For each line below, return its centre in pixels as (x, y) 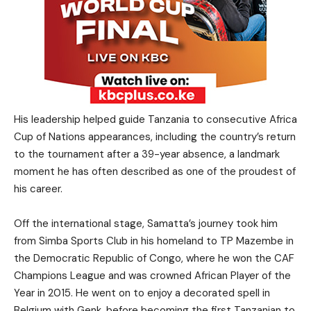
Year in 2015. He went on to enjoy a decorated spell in (142, 293)
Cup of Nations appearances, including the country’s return (155, 137)
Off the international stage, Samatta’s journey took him (146, 224)
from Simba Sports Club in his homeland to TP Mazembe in (154, 241)
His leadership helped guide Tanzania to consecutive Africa (155, 120)
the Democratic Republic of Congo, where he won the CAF (154, 259)
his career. (38, 189)
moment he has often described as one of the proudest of (155, 172)
